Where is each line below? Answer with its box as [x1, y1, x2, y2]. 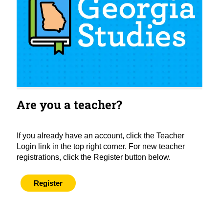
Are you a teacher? [16, 96, 122, 112]
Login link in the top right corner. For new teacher [16, 142, 185, 151]
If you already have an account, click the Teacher [16, 131, 184, 140]
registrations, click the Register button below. [16, 153, 171, 161]
